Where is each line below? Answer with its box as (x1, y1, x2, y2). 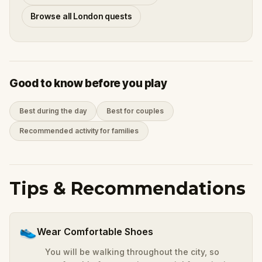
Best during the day (19, 106, 87, 115)
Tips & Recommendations (9, 177, 246, 199)
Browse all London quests (30, 11, 132, 21)
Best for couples (106, 106, 164, 115)
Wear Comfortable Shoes (37, 225, 153, 237)
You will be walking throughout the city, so (45, 246, 219, 257)
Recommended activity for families (19, 126, 139, 135)
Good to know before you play (9, 76, 167, 90)
